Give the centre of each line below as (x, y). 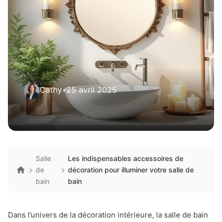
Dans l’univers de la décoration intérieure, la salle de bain (108, 215)
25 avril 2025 (92, 90)
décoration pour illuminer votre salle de (131, 170)
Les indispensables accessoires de (125, 158)
